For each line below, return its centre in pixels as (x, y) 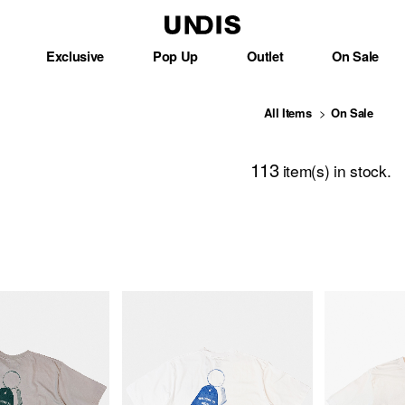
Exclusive (75, 56)
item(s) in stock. (337, 170)
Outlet (265, 56)
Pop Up (176, 56)
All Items (288, 112)
